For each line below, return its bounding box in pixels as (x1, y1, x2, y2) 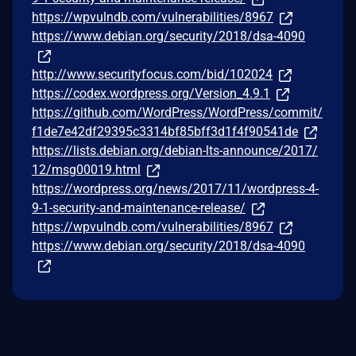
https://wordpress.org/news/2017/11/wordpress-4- (32, 180, 319, 196)
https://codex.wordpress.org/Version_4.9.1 (32, 85, 270, 101)
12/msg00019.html (32, 161, 141, 177)
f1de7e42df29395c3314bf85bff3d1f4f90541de (32, 123, 298, 139)
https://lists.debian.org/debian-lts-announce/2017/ (32, 142, 318, 158)
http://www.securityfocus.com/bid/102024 (32, 66, 273, 82)
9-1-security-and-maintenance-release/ (32, 199, 246, 215)
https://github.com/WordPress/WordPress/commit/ (32, 104, 323, 120)
